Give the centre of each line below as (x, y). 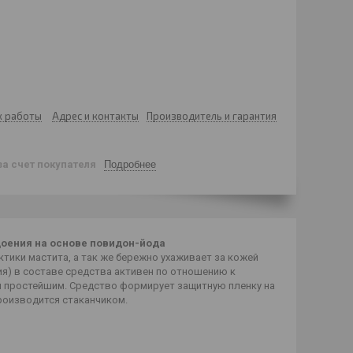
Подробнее (130, 164)
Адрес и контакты (95, 116)
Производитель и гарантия (212, 116)
